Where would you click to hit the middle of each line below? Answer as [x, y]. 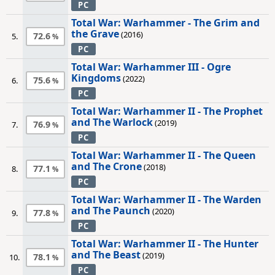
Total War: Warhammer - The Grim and [165, 23]
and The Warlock [112, 122]
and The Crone [107, 166]
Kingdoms [96, 78]
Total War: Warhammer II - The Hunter [165, 244]
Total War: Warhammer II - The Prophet [167, 111]
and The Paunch [111, 211]
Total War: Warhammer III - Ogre [151, 67]
